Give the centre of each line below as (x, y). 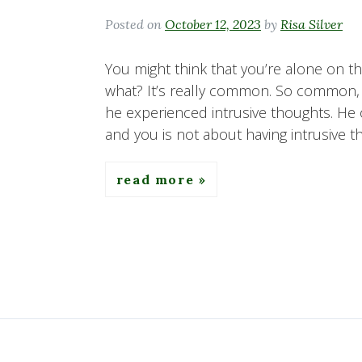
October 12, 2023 (213, 25)
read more (157, 180)
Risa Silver (311, 25)
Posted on (135, 25)
